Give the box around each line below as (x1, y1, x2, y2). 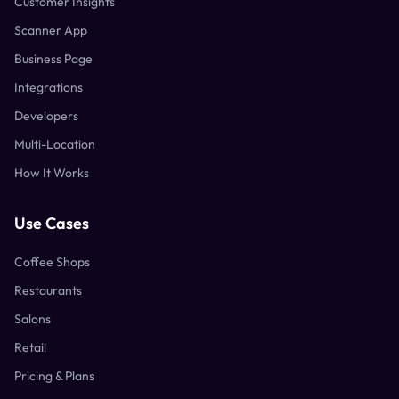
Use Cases (14, 213, 89, 233)
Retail (14, 339, 46, 355)
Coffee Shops (14, 254, 90, 270)
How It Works (14, 165, 89, 181)
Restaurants (14, 282, 82, 298)
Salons (14, 311, 51, 327)
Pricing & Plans (14, 368, 94, 384)
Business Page (14, 51, 93, 67)
